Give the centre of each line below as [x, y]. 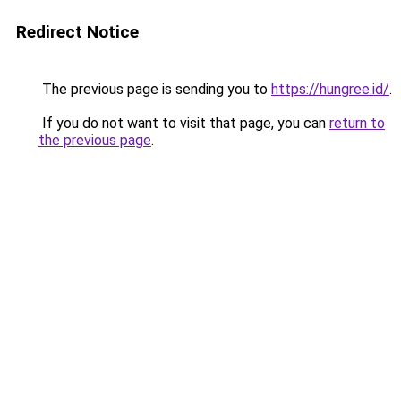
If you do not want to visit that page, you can [184, 123]
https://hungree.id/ [330, 89]
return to [357, 123]
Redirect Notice [77, 32]
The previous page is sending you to [155, 89]
